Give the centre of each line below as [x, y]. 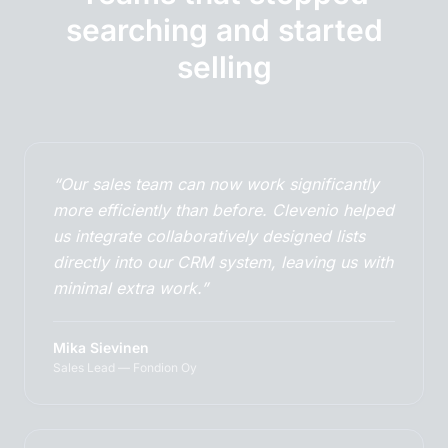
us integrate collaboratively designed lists [209, 236]
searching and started [224, 30]
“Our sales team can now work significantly [216, 184]
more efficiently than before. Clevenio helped [223, 210]
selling [224, 67]
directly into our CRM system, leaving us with [223, 262]
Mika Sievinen [101, 348]
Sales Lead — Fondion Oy [125, 368]
